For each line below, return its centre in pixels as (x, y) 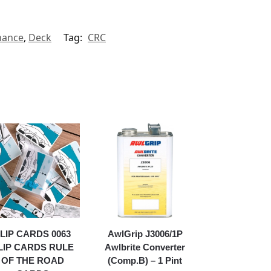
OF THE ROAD (33, 260)
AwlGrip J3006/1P (145, 233)
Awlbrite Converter (145, 247)
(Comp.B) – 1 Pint (145, 260)
